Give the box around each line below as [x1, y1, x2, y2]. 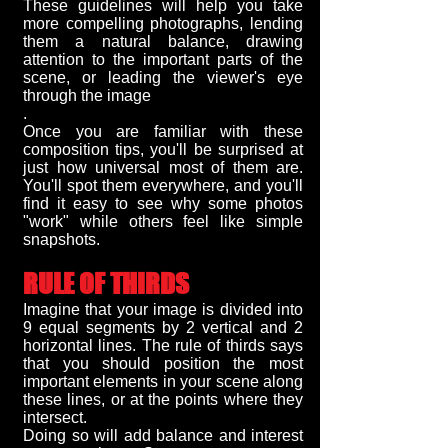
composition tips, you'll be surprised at [23, 141, 303, 158]
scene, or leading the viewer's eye [23, 69, 303, 86]
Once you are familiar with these [23, 123, 303, 140]
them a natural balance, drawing [23, 33, 303, 50]
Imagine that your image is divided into [23, 301, 303, 318]
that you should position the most [23, 355, 303, 372]
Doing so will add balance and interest [23, 427, 303, 444]
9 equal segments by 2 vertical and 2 [23, 319, 303, 336]
